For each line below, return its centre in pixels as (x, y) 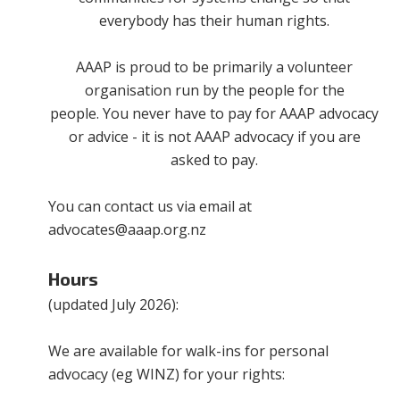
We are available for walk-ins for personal (189, 350)
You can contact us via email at (150, 206)
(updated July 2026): (114, 304)
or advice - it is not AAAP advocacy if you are (214, 136)
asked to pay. (214, 159)
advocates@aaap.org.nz (128, 229)
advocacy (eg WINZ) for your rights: (167, 374)
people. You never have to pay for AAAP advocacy (214, 113)
